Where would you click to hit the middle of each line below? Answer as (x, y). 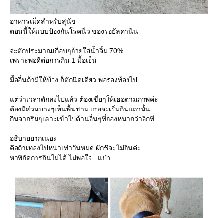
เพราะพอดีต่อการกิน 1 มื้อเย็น (53, 60)
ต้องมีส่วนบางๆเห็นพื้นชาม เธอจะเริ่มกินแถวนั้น (80, 109)
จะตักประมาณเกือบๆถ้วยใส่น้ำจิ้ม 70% (66, 50)
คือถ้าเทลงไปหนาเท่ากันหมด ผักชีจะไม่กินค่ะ (75, 148)
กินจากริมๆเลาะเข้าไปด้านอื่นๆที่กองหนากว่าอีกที (82, 118)
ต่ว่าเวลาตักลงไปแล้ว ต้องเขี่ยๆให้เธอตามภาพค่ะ (84, 99)
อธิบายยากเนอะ (33, 138)
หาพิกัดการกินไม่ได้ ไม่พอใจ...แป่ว (60, 157)
